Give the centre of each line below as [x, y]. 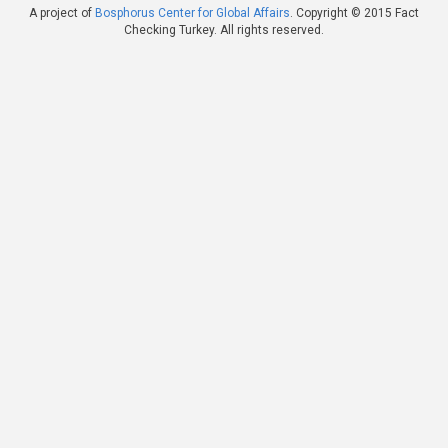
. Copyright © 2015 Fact [354, 13]
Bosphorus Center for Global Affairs [192, 13]
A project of [62, 13]
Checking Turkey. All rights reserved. [224, 30]
